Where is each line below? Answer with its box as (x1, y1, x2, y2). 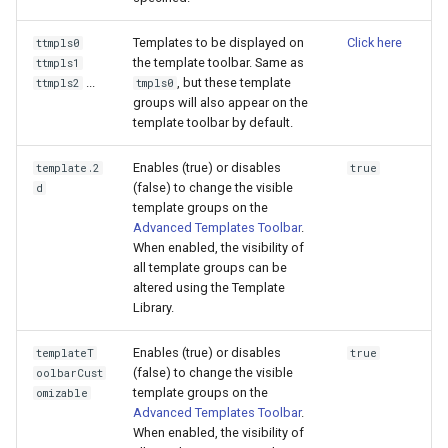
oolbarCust (36, 366, 104, 380)
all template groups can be (133, 260, 287, 275)
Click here (347, 35, 402, 50)
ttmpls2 (36, 76, 81, 90)
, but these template (177, 75, 292, 90)
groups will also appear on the (133, 95, 308, 110)
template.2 (36, 161, 101, 175)
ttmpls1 (36, 56, 81, 70)
